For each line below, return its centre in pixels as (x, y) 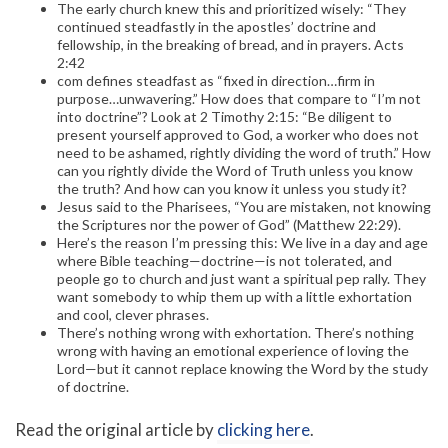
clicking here (263, 430)
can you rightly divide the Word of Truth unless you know (235, 171)
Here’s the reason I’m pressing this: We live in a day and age (242, 243)
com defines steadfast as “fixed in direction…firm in (216, 81)
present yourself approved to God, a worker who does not (238, 135)
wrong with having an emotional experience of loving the (233, 351)
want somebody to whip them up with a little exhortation (234, 297)
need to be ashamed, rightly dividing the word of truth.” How (244, 153)
